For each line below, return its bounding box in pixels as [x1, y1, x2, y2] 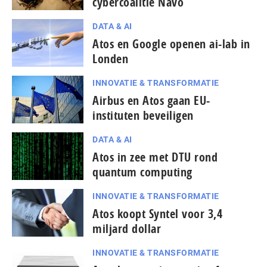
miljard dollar [92, 221, 161, 237]
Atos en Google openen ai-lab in [92, 36, 250, 52]
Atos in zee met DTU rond [92, 149, 218, 166]
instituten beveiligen [92, 107, 194, 124]
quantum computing [92, 164, 193, 181]
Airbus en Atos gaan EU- [92, 92, 210, 109]
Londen [92, 51, 128, 67]
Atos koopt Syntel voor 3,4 [92, 206, 222, 222]
